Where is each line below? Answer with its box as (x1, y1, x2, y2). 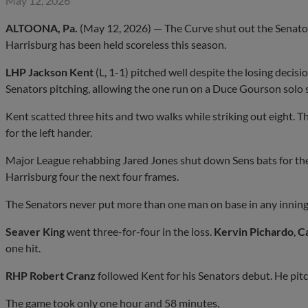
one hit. (5, 241, 41, 254)
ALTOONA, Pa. (5, 21, 78, 34)
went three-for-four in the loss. (65, 224, 214, 238)
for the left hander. (5, 125, 92, 139)
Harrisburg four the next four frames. (5, 169, 179, 183)
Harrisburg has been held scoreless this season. (5, 37, 226, 51)
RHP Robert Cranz (5, 268, 96, 282)
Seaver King (5, 224, 65, 238)
